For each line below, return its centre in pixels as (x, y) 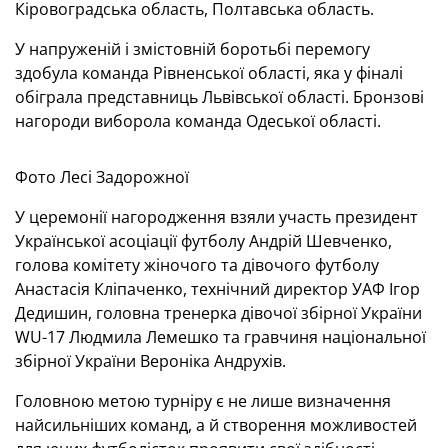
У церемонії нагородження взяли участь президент (216, 217)
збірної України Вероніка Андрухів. (150, 361)
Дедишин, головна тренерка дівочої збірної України (218, 313)
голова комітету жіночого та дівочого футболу (197, 265)
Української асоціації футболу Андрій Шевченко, (203, 241)
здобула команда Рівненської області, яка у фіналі (209, 73)
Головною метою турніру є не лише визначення (203, 401)
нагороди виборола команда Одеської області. (198, 121)
